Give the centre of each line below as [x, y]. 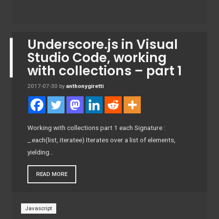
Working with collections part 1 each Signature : [96, 128]
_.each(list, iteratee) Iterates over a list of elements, [101, 140]
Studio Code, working [97, 58]
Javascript [39, 208]
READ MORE [52, 174]
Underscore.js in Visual [103, 44]
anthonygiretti [85, 86]
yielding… [41, 152]
